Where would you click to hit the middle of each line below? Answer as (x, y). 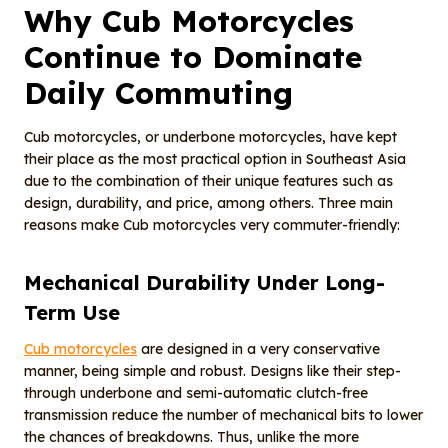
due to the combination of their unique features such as (208, 181)
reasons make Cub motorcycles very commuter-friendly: (212, 225)
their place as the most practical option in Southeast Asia (215, 159)
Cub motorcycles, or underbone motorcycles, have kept (210, 137)
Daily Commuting (158, 93)
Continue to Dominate (193, 57)
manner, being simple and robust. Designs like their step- (212, 371)
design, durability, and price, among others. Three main (208, 203)
